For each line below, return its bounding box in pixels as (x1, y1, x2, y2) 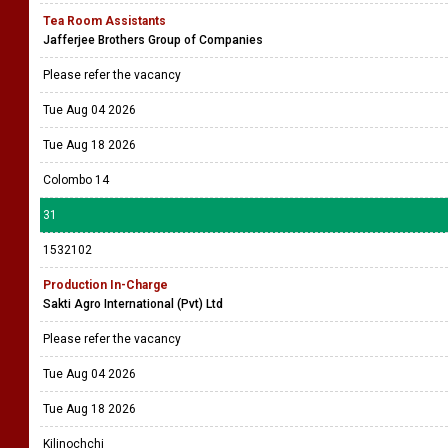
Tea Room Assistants (43, 14, 166, 28)
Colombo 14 (43, 173, 109, 187)
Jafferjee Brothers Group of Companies (43, 33, 263, 47)
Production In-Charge (43, 278, 168, 292)
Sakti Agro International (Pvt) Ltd (43, 297, 223, 311)
